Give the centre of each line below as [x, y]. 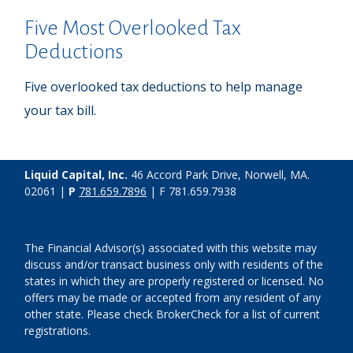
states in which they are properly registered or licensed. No [175, 281]
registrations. [58, 331]
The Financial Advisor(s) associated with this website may [171, 248]
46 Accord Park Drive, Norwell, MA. [219, 175]
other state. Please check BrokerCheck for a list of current [173, 314]
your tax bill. [61, 111]
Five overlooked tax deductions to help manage [164, 87]
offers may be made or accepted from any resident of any [173, 298]
